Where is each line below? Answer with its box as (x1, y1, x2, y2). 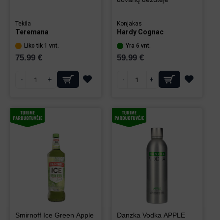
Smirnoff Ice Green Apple (15, 211, 94, 219)
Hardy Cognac (116, 28, 164, 36)
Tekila (15, 20, 31, 27)
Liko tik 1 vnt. (24, 42, 59, 49)
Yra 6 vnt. (125, 42, 151, 49)
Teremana (15, 28, 49, 36)
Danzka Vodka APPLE (116, 211, 185, 219)
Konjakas (116, 20, 142, 27)
